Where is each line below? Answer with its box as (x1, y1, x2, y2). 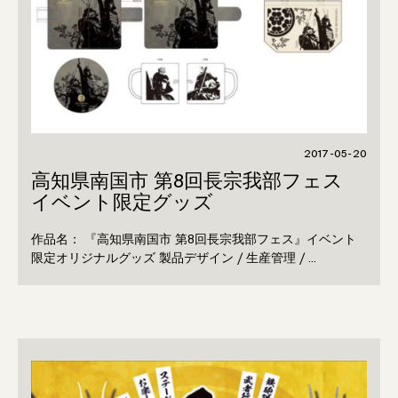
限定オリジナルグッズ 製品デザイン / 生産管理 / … (31, 250, 316, 266)
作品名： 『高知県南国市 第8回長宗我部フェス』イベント (31, 231, 356, 247)
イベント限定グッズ (31, 190, 213, 215)
